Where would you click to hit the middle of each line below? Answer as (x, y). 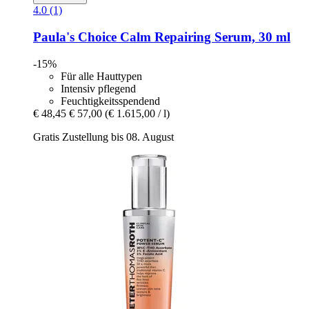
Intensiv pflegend (98, 88)
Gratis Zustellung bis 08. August (103, 137)
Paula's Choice (75, 37)
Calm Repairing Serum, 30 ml (203, 37)
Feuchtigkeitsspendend (110, 101)
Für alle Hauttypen (101, 76)
